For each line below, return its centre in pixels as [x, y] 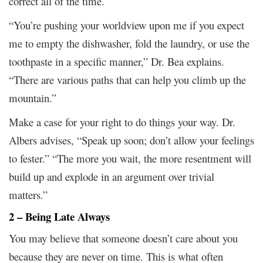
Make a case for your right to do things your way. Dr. [122, 122]
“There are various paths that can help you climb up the [127, 79]
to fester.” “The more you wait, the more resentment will [130, 158]
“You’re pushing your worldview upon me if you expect [127, 25]
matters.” [28, 194]
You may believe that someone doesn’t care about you [123, 238]
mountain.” [33, 97]
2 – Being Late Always [59, 216]
